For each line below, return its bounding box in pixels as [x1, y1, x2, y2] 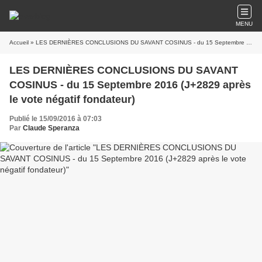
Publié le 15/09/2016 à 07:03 [9, 115, 102, 123]
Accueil [9, 39, 29, 46]
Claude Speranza [23, 124, 80, 132]
